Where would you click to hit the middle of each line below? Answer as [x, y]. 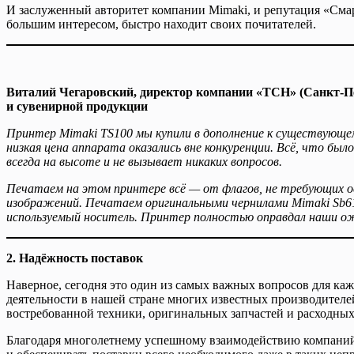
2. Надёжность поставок [75, 258]
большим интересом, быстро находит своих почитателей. [161, 24]
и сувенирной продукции [77, 106]
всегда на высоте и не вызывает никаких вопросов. [144, 161]
